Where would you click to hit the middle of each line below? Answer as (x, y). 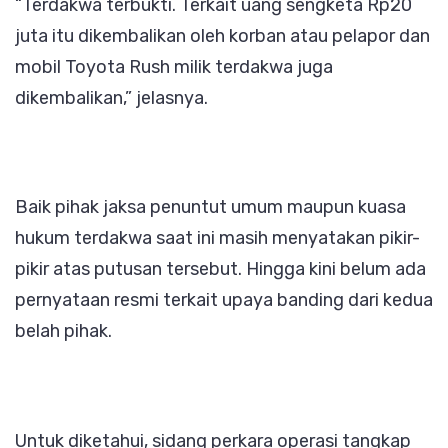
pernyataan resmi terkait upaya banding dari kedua (224, 300)
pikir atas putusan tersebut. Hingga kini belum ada (220, 269)
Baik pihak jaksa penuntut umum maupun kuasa (210, 207)
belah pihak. (63, 331)
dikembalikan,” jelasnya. (111, 97)
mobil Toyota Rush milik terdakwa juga (174, 66)
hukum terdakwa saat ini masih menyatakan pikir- (217, 238)
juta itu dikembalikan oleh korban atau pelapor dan (222, 35)
